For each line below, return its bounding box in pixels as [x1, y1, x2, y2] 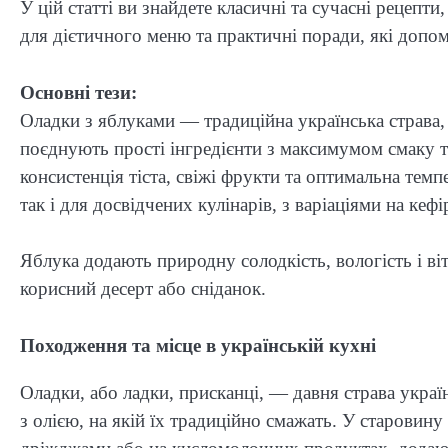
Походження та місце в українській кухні [20, 334, 376, 356]
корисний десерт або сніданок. [20, 278, 266, 300]
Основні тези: [20, 81, 137, 103]
